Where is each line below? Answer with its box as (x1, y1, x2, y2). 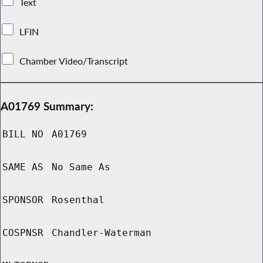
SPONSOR (2, 194, 43, 206)
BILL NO (2, 129, 43, 140)
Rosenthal (52, 194, 104, 206)
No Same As (52, 161, 110, 173)
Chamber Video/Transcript (17, 55, 131, 67)
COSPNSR (2, 227, 43, 239)
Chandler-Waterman (52, 227, 151, 239)
